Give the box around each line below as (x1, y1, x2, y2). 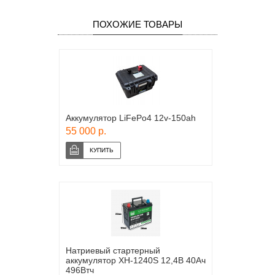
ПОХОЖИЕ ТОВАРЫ (93, 19, 182, 29)
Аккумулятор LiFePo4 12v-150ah (66, 113, 196, 123)
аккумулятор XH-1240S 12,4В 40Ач (66, 255, 206, 265)
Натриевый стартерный (66, 246, 160, 255)
